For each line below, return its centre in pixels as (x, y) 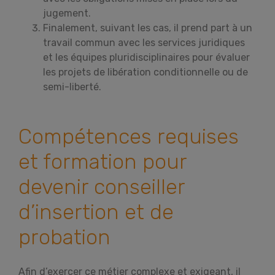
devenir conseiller (102, 187)
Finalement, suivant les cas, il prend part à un (148, 28)
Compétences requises (129, 137)
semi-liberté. (72, 87)
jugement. (67, 13)
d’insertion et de (96, 212)
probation (64, 237)
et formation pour (103, 162)
